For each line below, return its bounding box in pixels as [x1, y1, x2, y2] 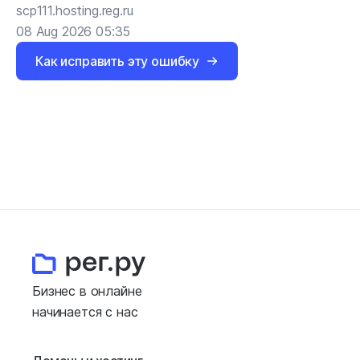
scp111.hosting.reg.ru [16, 2, 133, 18]
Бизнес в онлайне [32, 283, 146, 299]
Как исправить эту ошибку [35, 53, 200, 69]
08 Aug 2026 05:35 [16, 23, 131, 39]
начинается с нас [32, 304, 138, 320]
